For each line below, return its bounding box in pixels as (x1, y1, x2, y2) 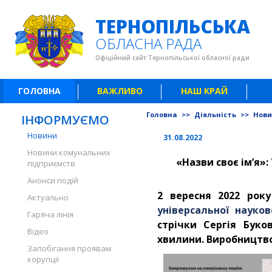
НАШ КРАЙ (181, 85, 228, 97)
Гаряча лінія (27, 209, 73, 220)
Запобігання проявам (27, 243, 111, 254)
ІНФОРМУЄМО (21, 112, 109, 128)
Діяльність (194, 110, 238, 119)
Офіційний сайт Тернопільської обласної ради (95, 53, 250, 62)
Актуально (27, 192, 69, 203)
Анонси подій (27, 175, 78, 186)
